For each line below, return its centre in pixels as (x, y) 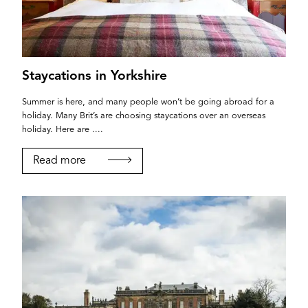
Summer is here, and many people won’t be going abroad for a (148, 102)
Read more (59, 161)
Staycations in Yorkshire (95, 76)
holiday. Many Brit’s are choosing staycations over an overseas (144, 115)
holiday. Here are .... (63, 129)
